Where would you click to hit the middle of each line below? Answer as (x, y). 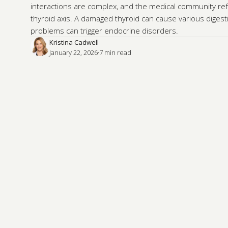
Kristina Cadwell (74, 42)
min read (118, 52)
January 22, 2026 (74, 52)
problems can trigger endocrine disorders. (104, 31)
